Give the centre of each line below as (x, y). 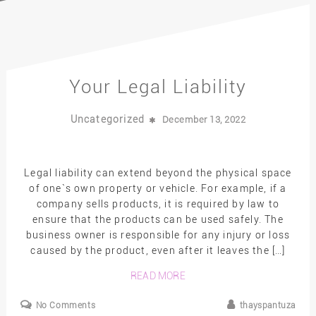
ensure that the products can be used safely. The (158, 220)
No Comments (66, 305)
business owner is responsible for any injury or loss (158, 235)
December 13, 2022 (204, 120)
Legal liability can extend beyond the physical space (158, 173)
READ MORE (158, 275)
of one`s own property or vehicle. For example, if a (158, 189)
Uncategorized (109, 119)
